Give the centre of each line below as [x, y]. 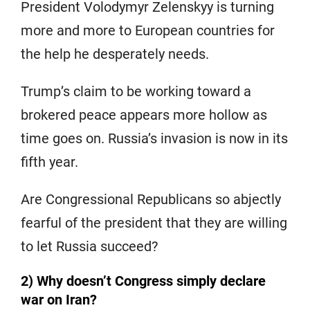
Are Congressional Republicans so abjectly [151, 199]
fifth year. [49, 162]
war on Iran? [59, 299]
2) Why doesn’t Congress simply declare [143, 281]
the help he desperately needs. [115, 54]
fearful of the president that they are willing [154, 222]
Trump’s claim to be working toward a [136, 91]
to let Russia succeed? [89, 246]
